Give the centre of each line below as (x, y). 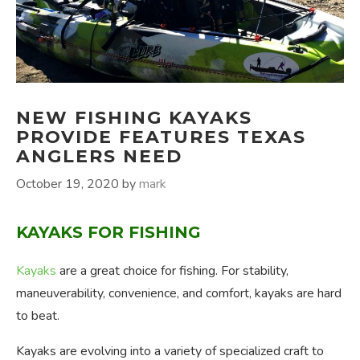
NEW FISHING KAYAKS (134, 118)
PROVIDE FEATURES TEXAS (161, 137)
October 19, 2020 (67, 184)
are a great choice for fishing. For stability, (172, 271)
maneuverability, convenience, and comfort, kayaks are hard (179, 294)
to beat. (38, 316)
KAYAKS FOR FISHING (108, 233)
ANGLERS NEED (99, 157)
